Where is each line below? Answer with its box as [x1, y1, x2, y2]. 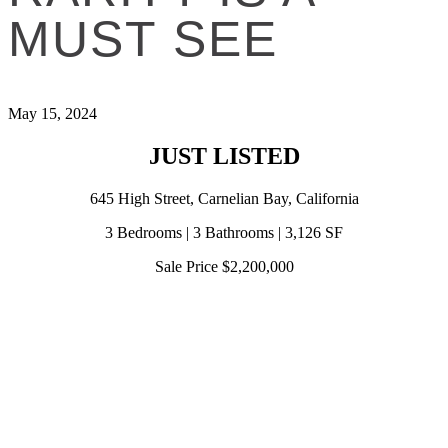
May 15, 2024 [8, 105, 97, 122]
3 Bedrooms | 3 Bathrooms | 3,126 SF [105, 223, 343, 241]
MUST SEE [8, 10, 278, 67]
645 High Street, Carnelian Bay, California [89, 189, 359, 207]
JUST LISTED [148, 142, 300, 169]
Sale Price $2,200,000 [154, 257, 294, 275]
